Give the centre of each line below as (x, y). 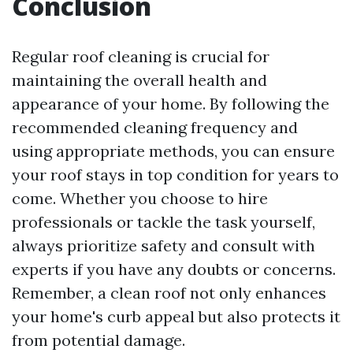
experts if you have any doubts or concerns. (174, 269)
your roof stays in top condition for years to (175, 175)
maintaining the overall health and (139, 80)
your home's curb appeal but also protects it (176, 316)
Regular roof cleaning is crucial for (141, 56)
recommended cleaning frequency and (155, 127)
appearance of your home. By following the (171, 104)
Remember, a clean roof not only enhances (169, 293)
